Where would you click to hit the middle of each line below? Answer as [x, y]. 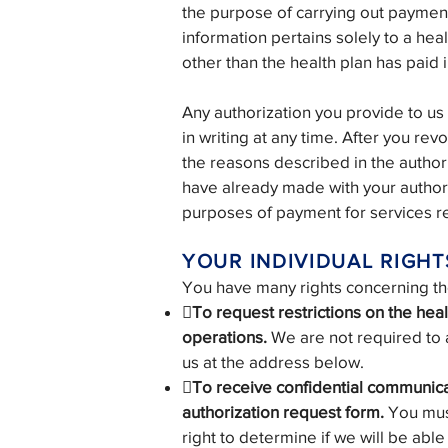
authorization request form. [285, 411]
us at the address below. [273, 361]
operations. [224, 336]
